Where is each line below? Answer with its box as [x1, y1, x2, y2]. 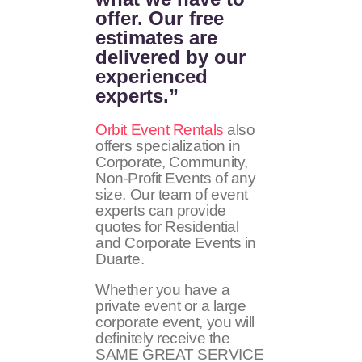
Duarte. [95, 250, 145, 268]
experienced [95, 65, 208, 87]
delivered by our [95, 45, 246, 68]
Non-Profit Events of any [95, 170, 256, 187]
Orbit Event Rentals [95, 121, 224, 139]
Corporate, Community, [95, 154, 248, 171]
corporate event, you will [95, 313, 255, 330]
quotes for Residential [95, 218, 239, 236]
